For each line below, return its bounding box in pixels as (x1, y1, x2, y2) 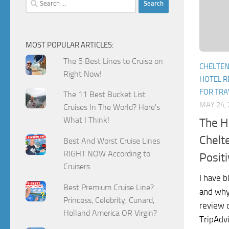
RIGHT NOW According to (63, 149, 151, 159)
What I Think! (63, 115, 110, 125)
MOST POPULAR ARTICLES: (26, 40, 113, 50)
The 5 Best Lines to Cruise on (63, 56, 164, 66)
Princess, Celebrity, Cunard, (63, 195, 155, 205)
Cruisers (63, 162, 90, 172)
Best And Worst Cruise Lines (63, 136, 161, 146)
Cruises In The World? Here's (63, 102, 161, 112)
